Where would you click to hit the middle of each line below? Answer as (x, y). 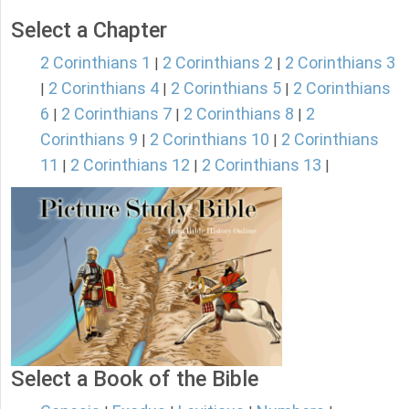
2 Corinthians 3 (340, 63)
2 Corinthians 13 (262, 165)
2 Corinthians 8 (239, 114)
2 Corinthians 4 (104, 89)
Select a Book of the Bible (135, 379)
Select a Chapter (89, 31)
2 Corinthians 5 (226, 89)
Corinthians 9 (89, 140)
